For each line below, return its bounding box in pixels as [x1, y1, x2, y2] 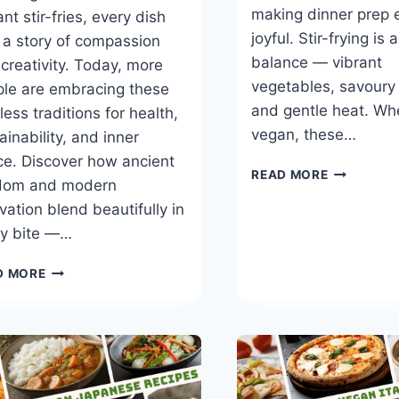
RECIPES [327, 275, 383, 290]
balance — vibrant [251, 53, 383, 72]
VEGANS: [45, 281, 104, 296]
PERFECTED [45, 337, 121, 352]
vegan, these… [251, 126, 357, 144]
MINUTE [327, 200, 379, 216]
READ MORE [251, 167, 329, 183]
